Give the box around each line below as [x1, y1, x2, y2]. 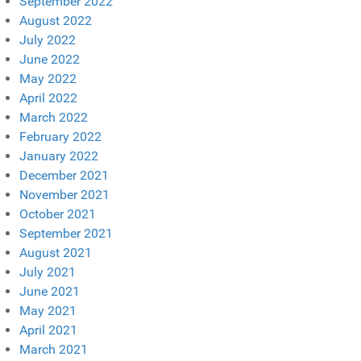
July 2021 [19, 263, 76, 280]
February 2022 [19, 128, 102, 144]
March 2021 [19, 341, 88, 357]
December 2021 [19, 167, 109, 183]
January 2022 [19, 147, 98, 164]
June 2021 [19, 283, 80, 299]
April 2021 [19, 322, 77, 338]
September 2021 [19, 225, 113, 241]
